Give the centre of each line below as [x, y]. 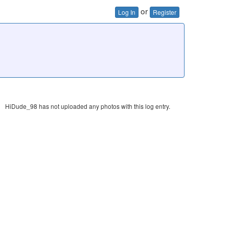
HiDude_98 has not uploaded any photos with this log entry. [87, 106]
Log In [127, 12]
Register [165, 12]
